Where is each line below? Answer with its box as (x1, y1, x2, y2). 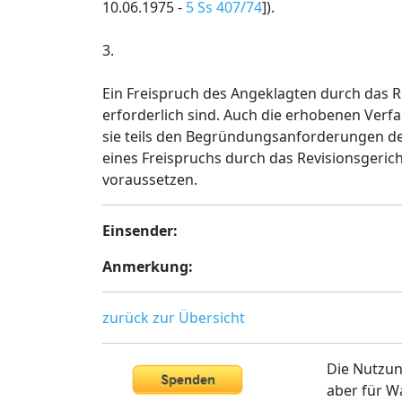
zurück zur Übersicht (102, 308, 245, 328)
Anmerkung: (102, 257, 193, 276)
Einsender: (102, 221, 178, 240)
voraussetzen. (102, 170, 197, 189)
